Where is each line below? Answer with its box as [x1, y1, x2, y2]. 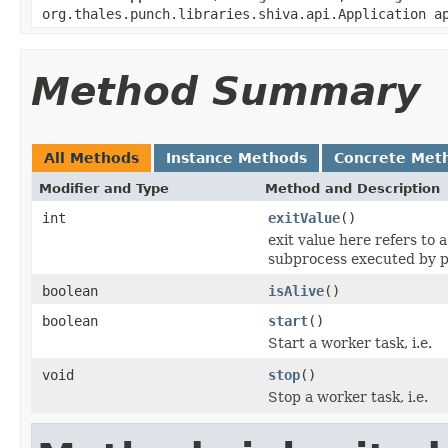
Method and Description [265, 180, 440, 196]
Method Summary [31, 68, 420, 114]
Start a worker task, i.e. [268, 334, 432, 351]
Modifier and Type [39, 180, 169, 196]
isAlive [268, 282, 324, 299]
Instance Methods [166, 149, 307, 166]
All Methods [44, 149, 139, 166]
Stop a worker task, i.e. [268, 388, 428, 405]
